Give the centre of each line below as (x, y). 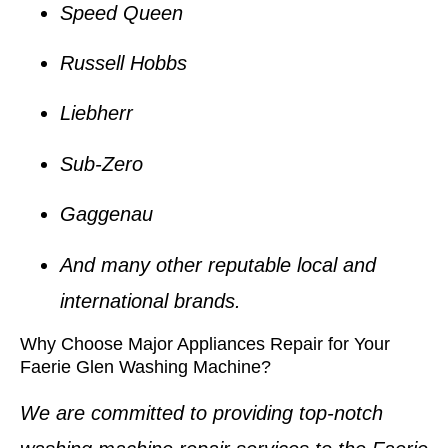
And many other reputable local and (218, 264)
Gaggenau (106, 214)
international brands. (150, 300)
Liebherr (96, 113)
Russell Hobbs (123, 62)
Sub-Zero (101, 163)
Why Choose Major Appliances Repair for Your (205, 343)
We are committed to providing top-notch (201, 412)
